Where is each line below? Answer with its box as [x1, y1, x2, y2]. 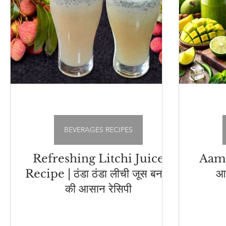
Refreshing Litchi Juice [33, 152, 164, 165]
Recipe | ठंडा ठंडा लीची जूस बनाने [25, 167, 172, 181]
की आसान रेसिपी [65, 182, 132, 196]
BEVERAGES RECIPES [64, 125, 133, 134]
